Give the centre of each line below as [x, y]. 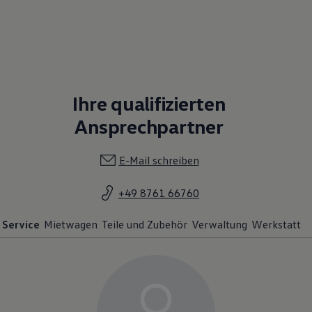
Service [21, 225]
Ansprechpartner [149, 126]
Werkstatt [276, 225]
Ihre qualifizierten [149, 103]
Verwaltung [219, 225]
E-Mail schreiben [159, 161]
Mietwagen [71, 225]
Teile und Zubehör [145, 225]
